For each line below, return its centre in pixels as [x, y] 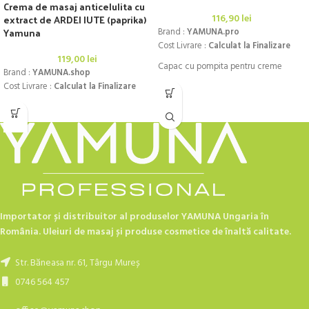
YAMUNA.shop [61, 73]
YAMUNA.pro [213, 33]
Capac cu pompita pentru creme [221, 67]
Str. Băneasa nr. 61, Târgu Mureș [77, 263]
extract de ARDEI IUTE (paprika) [75, 20]
